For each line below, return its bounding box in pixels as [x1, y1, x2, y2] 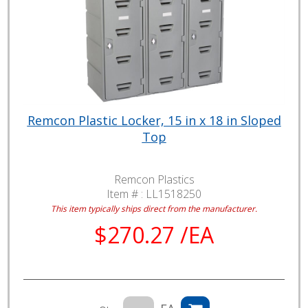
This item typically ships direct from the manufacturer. [51, 203, 257, 214]
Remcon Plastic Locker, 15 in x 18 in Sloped [27, 112, 281, 129]
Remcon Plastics [113, 172, 195, 188]
